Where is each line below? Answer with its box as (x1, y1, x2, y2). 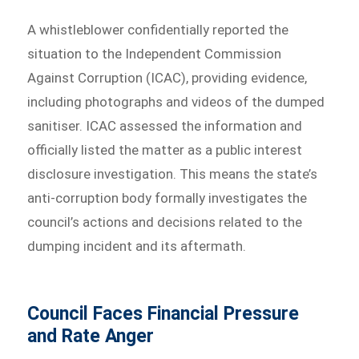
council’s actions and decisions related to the (27, 213, 303, 230)
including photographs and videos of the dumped (27, 93, 325, 110)
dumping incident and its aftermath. (27, 237, 247, 254)
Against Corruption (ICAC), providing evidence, (27, 69, 308, 86)
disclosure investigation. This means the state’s (27, 165, 318, 182)
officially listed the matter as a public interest (27, 141, 303, 158)
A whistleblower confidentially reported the (27, 21, 289, 38)
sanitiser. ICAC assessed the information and (27, 117, 303, 134)
